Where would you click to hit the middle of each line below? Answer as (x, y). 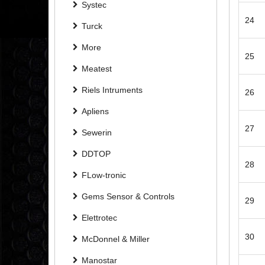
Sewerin (97, 132)
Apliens (95, 111)
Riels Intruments (112, 90)
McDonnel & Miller (116, 239)
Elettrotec (99, 217)
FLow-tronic (104, 175)
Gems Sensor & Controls (128, 196)
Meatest (97, 68)
